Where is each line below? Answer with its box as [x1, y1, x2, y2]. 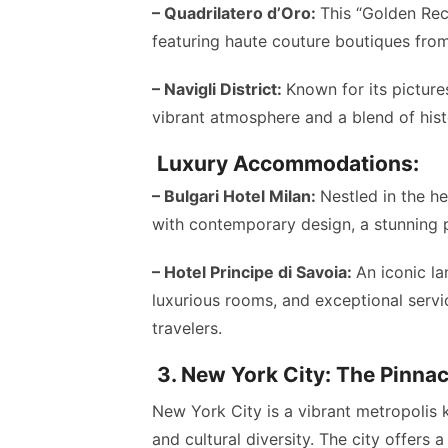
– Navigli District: [152, 79, 286, 100]
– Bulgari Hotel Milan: [152, 186, 320, 207]
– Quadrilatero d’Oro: [152, 3, 320, 24]
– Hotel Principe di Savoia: [152, 262, 356, 283]
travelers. [152, 318, 222, 339]
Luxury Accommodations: [152, 151, 419, 177]
